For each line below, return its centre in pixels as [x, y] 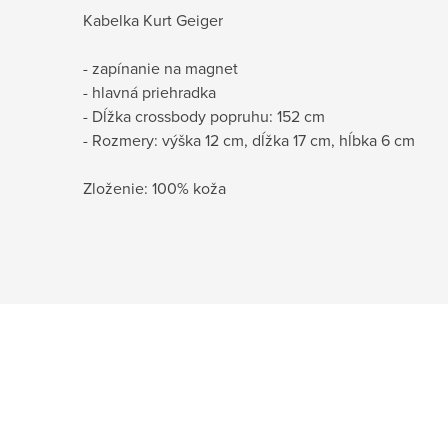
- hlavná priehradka [149, 92]
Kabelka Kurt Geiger [153, 20]
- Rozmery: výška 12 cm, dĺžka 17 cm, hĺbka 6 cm [249, 140]
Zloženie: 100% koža [154, 188]
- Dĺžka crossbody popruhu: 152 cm [204, 116]
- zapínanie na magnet [160, 68]
